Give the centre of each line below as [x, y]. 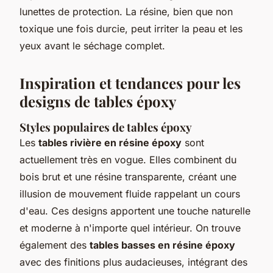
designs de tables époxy [98, 101]
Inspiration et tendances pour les [130, 83]
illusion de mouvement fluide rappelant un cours [130, 193]
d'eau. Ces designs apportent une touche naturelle [135, 211]
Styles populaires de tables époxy [106, 127]
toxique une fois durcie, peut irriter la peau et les [131, 28]
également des [55, 245]
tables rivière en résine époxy [110, 142]
